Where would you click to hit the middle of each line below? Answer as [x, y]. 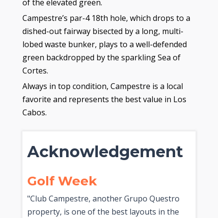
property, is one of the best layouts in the [103, 211]
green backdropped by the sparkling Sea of [101, 57]
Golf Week [62, 181]
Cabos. [34, 112]
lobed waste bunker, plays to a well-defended [104, 44]
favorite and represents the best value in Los [104, 99]
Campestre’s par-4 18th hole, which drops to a [106, 18]
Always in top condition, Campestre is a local [102, 86]
